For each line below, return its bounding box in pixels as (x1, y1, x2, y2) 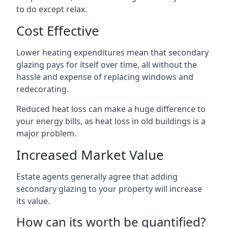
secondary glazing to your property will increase (16, 183, 202, 194)
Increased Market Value (16, 145, 164, 164)
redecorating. (16, 83, 69, 95)
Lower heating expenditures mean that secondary (16, 46, 209, 58)
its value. (16, 195, 50, 207)
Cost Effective (16, 21, 99, 40)
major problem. (16, 127, 76, 139)
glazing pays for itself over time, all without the (16, 59, 197, 70)
